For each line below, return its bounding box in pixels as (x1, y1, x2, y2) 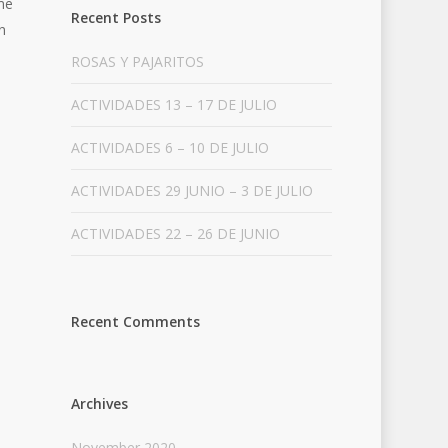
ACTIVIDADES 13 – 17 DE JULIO (70, 95, 277, 114)
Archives (70, 394, 128, 413)
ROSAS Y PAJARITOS (70, 52, 204, 71)
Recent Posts (70, 8, 161, 27)
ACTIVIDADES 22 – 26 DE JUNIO (70, 224, 280, 243)
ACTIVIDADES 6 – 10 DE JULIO (70, 138, 269, 157)
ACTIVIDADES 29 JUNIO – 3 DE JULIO (70, 181, 313, 200)
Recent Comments (70, 312, 200, 331)
